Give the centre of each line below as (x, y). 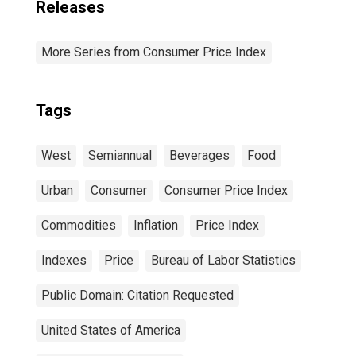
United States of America (111, 330)
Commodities (79, 225)
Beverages (199, 155)
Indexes (64, 260)
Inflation (156, 225)
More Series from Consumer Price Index (154, 52)
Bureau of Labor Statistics (223, 260)
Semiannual (120, 155)
